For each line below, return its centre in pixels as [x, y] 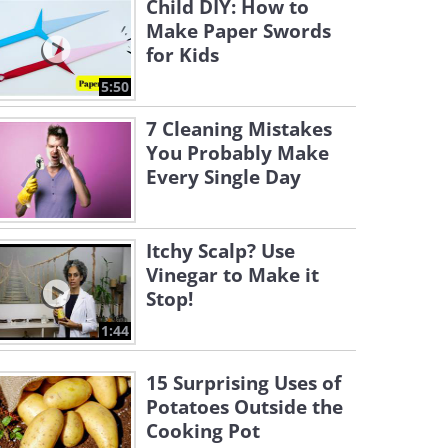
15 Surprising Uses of [243, 383]
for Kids [182, 55]
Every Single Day [223, 177]
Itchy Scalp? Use [220, 251]
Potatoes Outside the [244, 407]
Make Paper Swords [238, 31]
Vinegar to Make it [232, 275]
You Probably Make [237, 153]
